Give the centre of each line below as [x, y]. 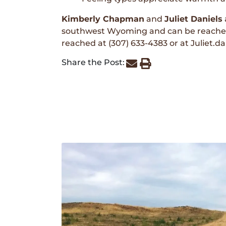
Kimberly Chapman [103, 19]
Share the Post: [93, 63]
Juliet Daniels [193, 19]
